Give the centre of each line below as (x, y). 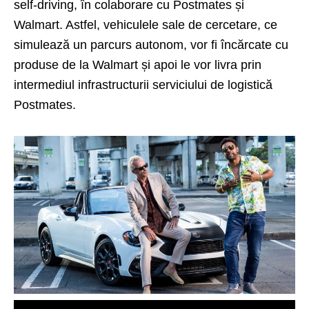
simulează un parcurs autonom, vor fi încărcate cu (151, 45)
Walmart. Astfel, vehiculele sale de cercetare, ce (146, 25)
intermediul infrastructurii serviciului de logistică (143, 85)
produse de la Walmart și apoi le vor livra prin (138, 65)
